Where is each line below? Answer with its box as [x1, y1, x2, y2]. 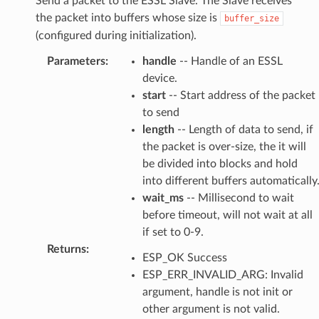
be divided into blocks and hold [142, 157, 298, 169]
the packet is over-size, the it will [142, 140, 306, 152]
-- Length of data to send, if [174, 123, 313, 135]
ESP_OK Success [142, 251, 227, 263]
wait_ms [142, 192, 184, 204]
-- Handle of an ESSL [176, 55, 283, 67]
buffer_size [224, 13, 279, 23]
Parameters [46, 55, 105, 67]
